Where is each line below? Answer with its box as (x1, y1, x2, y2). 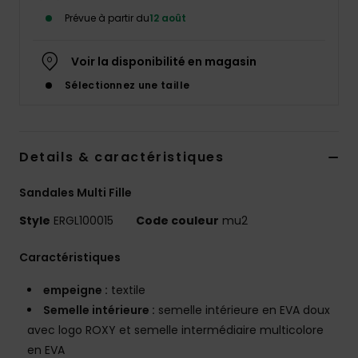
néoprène (263, 19, 321, 34)
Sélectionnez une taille (65, 78, 190, 93)
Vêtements (263, 66, 329, 82)
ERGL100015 (50, 213, 117, 229)
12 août (149, 11, 186, 26)
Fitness (263, 208, 306, 223)
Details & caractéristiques (19, 148, 225, 167)
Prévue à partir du (65, 11, 149, 26)
